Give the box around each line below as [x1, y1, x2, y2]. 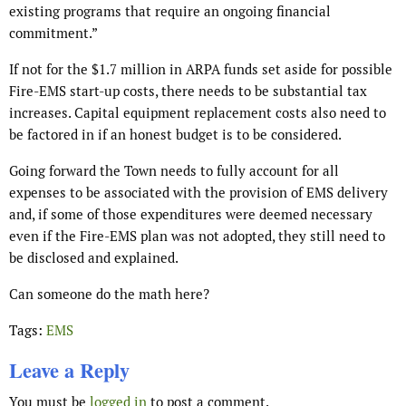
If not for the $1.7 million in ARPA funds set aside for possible [9, 61, 392, 79]
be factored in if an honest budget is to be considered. [9, 126, 342, 144]
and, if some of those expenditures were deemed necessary [9, 206, 372, 224]
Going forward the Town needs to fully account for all [9, 162, 339, 180]
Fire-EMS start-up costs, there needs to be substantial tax [9, 82, 367, 101]
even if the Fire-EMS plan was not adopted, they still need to [9, 227, 385, 246]
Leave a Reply [9, 355, 130, 386]
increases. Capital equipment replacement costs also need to [9, 104, 386, 122]
